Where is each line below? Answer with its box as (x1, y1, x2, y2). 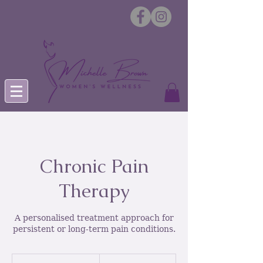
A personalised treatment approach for (14, 213, 174, 223)
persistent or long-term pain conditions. (12, 224, 176, 234)
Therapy (58, 178, 130, 203)
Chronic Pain (39, 154, 149, 178)
